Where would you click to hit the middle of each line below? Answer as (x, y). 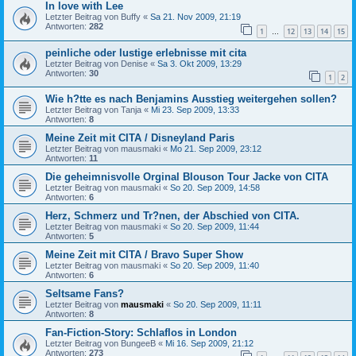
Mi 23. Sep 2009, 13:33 (195, 110)
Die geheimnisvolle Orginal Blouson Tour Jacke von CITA (187, 177)
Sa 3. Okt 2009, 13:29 (199, 63)
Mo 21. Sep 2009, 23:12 (216, 149)
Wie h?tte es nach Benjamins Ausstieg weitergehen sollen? (191, 99)
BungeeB (138, 344)
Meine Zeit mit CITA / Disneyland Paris (140, 138)
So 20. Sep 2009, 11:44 (215, 227)
